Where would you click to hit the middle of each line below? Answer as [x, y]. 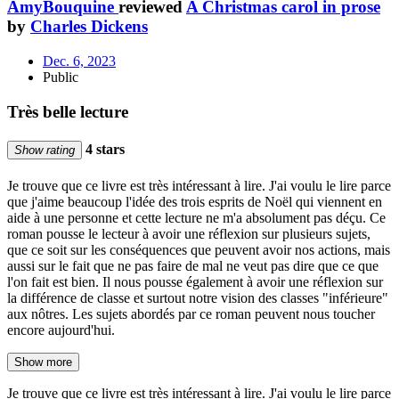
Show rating [45, 150]
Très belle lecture [68, 111]
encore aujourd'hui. [61, 330]
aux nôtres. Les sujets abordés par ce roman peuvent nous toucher [191, 314]
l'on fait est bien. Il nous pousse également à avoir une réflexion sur [195, 282]
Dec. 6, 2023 [79, 61]
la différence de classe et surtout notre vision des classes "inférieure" [198, 298]
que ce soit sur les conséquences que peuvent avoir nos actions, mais [199, 250]
